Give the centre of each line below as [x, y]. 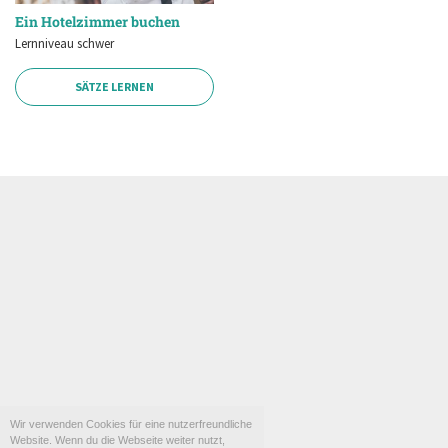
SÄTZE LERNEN [114, 87]
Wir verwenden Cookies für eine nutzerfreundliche [131, 423]
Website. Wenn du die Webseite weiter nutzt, [117, 439]
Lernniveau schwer [64, 43]
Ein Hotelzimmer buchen [97, 21]
